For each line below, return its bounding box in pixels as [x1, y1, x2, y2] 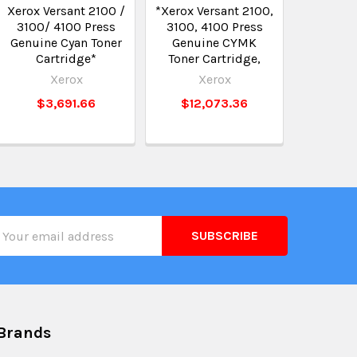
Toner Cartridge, [168, 51, 261, 66]
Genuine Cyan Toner [10, 35, 123, 50]
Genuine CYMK [172, 35, 257, 50]
